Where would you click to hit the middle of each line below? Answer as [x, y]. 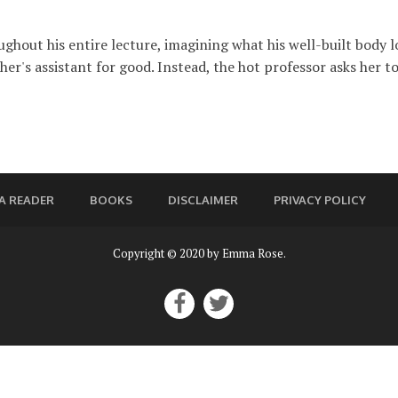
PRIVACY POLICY [319, 199]
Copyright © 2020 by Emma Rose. [199, 253]
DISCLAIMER [203, 199]
